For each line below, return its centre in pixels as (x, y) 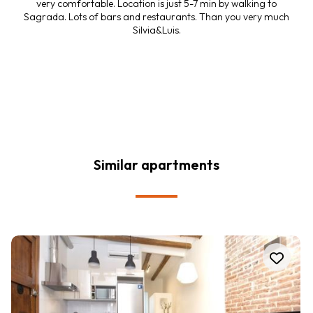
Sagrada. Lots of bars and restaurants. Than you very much (156, 17)
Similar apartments (156, 165)
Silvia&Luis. (156, 30)
